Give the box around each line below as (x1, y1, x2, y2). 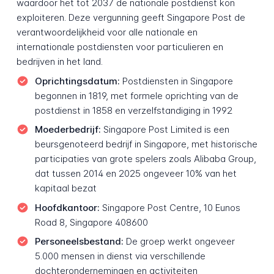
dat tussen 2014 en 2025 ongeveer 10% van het (34, 168, 237, 180)
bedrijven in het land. (16, 56, 103, 68)
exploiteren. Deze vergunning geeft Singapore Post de (16, 12, 245, 24)
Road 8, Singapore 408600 (34, 216, 148, 228)
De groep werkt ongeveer (123, 235, 235, 248)
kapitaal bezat (34, 182, 97, 194)
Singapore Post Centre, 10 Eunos (99, 201, 240, 213)
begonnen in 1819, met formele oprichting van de (34, 89, 239, 102)
